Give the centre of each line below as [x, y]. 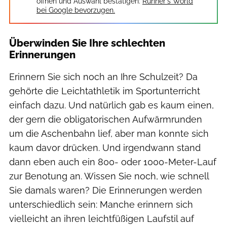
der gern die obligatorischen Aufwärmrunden [106, 119]
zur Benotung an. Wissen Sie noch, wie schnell [109, 176]
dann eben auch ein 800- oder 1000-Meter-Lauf [113, 162]
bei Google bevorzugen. [76, 10]
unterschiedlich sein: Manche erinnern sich [101, 204]
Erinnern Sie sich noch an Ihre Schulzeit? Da [103, 77]
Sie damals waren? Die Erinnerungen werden [106, 190]
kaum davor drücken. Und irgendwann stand [105, 147]
